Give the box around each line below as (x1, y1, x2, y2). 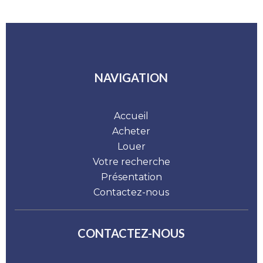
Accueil (114, 110, 149, 122)
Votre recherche (93, 156, 170, 167)
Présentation (101, 171, 162, 183)
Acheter (112, 126, 151, 137)
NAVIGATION (95, 70, 168, 85)
